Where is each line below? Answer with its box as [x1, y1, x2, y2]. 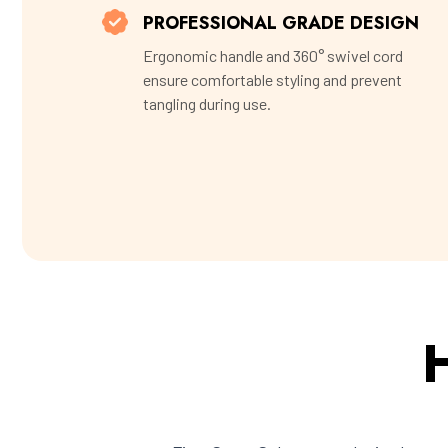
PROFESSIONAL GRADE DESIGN [143, 10, 419, 37]
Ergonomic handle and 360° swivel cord [143, 46, 403, 66]
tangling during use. [143, 94, 271, 114]
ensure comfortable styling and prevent [143, 70, 402, 90]
